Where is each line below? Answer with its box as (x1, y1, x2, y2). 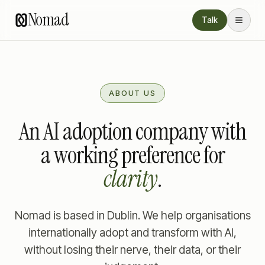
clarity (104, 163, 157, 194)
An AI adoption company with (19, 116, 246, 147)
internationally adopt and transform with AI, (28, 226, 237, 240)
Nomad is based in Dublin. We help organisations (14, 209, 251, 222)
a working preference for (40, 140, 225, 170)
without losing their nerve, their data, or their (24, 243, 241, 257)
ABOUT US (109, 88, 156, 98)
